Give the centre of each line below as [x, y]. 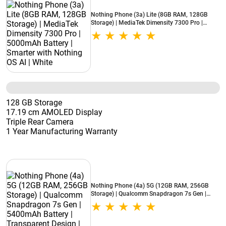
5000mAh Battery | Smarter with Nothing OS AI [154, 31]
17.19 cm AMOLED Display [54, 112]
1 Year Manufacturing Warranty [62, 131]
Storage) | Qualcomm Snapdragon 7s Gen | [149, 194]
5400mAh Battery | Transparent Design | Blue [152, 202]
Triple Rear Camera [40, 122]
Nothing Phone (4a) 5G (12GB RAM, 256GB [150, 186]
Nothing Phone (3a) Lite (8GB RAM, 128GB [149, 15]
